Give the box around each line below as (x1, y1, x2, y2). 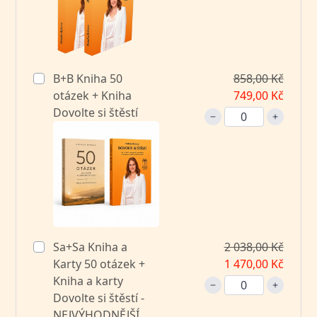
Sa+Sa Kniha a (50, 238, 128, 255)
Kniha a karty (53, 272, 124, 289)
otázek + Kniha (53, 87, 132, 103)
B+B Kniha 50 (50, 70, 123, 86)
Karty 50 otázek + (53, 255, 146, 272)
